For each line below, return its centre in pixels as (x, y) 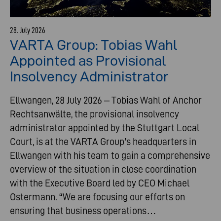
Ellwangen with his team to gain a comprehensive (110, 155)
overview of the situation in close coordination (103, 169)
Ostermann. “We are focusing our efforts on (97, 197)
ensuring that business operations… (83, 210)
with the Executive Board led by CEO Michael (100, 183)
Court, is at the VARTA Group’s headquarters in (103, 141)
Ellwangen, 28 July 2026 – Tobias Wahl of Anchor (106, 100)
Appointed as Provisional (88, 60)
